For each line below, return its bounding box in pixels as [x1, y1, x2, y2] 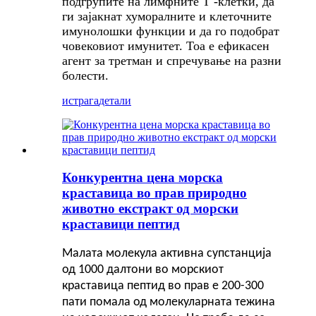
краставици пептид [62, 216, 180, 231]
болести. [62, 68, 109, 83]
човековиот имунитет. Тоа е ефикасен [62, 39, 269, 54]
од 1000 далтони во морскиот [62, 262, 224, 276]
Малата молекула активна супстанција [62, 246, 272, 260]
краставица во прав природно [62, 185, 247, 200]
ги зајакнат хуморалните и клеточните [62, 9, 272, 24]
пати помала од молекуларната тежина [62, 295, 275, 309]
